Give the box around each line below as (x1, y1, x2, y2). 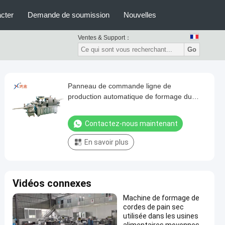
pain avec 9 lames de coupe (68, 103, 157, 111)
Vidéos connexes (13, 177, 91, 189)
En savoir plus (84, 138, 129, 146)
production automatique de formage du (68, 92, 192, 100)
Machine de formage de (123, 194, 199, 202)
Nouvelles (124, 11, 156, 19)
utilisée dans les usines (123, 212, 198, 220)
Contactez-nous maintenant (85, 120, 178, 128)
